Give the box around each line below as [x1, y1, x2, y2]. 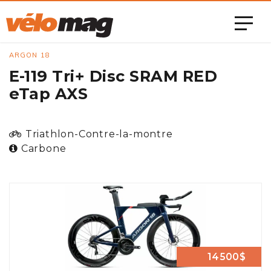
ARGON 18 [9, 51, 50, 59]
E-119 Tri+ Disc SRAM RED [9, 67, 218, 85]
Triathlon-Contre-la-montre [25, 128, 173, 140]
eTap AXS [9, 84, 88, 103]
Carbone [21, 143, 67, 154]
